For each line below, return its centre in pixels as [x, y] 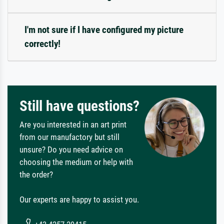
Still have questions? [79, 106]
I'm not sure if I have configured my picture [104, 29]
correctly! [42, 43]
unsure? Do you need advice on [71, 149]
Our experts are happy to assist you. [79, 199]
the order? [36, 174]
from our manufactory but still [69, 137]
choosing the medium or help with [76, 162]
